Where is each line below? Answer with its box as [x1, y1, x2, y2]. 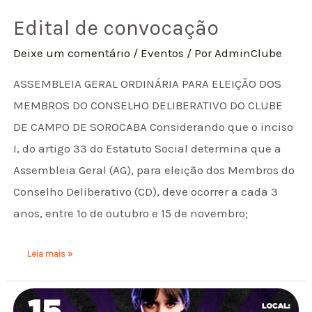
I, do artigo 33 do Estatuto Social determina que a [13, 141, 282, 156]
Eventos [141, 46, 185, 61]
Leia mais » [27, 248, 73, 259]
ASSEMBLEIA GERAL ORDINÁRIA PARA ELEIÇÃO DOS [13, 77, 282, 91]
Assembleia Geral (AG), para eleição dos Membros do [13, 163, 295, 178]
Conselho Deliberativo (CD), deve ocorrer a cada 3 [13, 185, 279, 199]
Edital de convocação [13, 15, 219, 41]
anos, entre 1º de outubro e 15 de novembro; [13, 206, 249, 221]
